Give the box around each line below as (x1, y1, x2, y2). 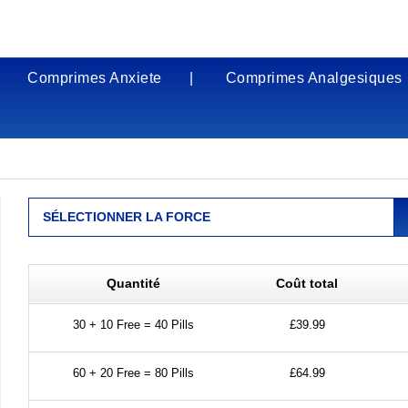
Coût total (276, 276, 339, 291)
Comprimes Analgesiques (225, 70, 403, 86)
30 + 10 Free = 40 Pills (73, 318, 195, 331)
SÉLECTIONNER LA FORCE (42, 209, 210, 224)
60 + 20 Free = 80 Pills (73, 366, 195, 380)
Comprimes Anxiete (27, 70, 162, 86)
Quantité (107, 276, 161, 291)
